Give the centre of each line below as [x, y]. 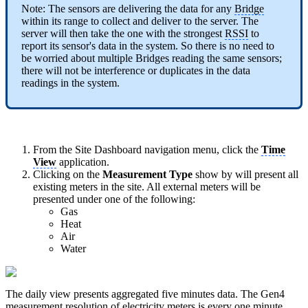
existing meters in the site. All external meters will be [147, 187]
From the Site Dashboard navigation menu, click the [147, 150]
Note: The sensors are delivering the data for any [128, 9]
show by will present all [245, 175]
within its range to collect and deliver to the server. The [140, 21]
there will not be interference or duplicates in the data [136, 71]
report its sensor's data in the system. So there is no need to [148, 46]
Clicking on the [68, 175]
